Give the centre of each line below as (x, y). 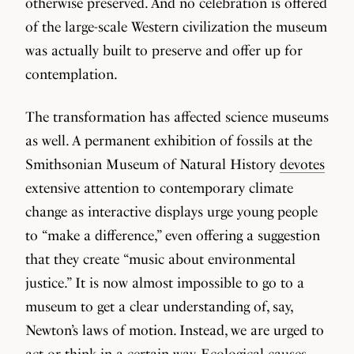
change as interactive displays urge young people (171, 211)
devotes (302, 164)
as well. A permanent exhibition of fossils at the (169, 140)
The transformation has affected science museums (177, 117)
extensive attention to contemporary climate (159, 188)
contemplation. (72, 74)
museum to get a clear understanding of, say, (159, 306)
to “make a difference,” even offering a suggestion (173, 235)
